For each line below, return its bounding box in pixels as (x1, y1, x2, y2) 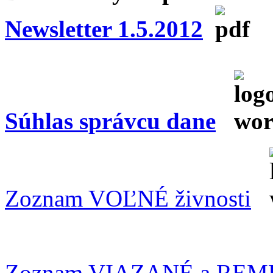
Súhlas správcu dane (5, 108, 216, 135)
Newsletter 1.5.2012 (5, 16, 203, 43)
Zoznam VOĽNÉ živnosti (5, 185, 251, 212)
